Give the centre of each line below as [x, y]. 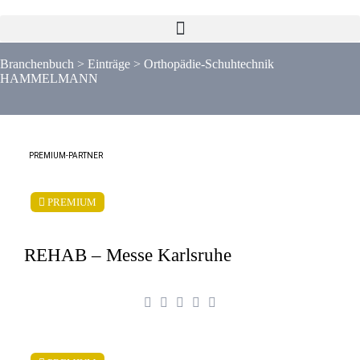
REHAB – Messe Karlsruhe [128, 254]
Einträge [109, 64]
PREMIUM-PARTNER [66, 155]
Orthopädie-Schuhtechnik [209, 64]
